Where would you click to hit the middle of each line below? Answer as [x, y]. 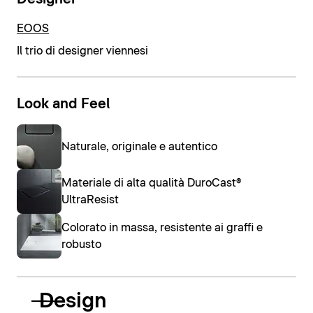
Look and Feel [63, 104]
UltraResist [90, 200]
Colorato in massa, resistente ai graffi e [162, 228]
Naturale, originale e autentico [139, 147]
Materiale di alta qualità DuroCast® [151, 183]
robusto [81, 245]
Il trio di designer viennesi [82, 51]
